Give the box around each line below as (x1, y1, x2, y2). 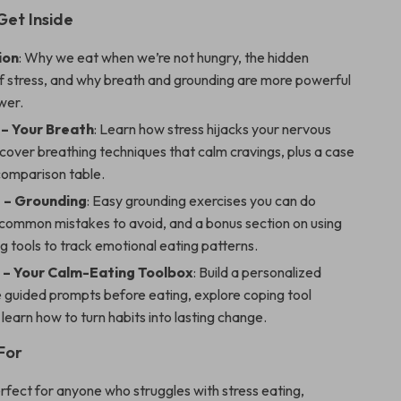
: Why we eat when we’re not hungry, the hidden (19, 48, 310, 66)
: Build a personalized (193, 263, 322, 281)
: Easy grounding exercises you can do (87, 192, 317, 209)
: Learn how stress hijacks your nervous (94, 120, 332, 138)
